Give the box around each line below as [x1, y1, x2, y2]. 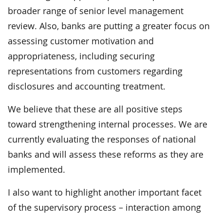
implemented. [8, 163, 65, 175]
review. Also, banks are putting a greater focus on [8, 19, 210, 32]
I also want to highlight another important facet [8, 186, 201, 198]
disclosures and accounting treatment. [8, 80, 165, 92]
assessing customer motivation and [8, 35, 154, 47]
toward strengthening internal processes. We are [8, 118, 207, 130]
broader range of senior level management [8, 4, 183, 17]
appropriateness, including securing [8, 50, 155, 62]
